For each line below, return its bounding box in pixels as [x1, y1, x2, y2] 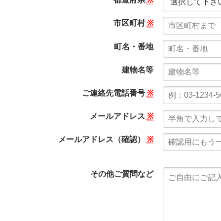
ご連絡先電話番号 [81, 88, 147, 97]
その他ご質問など [90, 169, 153, 178]
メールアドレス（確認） [58, 135, 147, 144]
